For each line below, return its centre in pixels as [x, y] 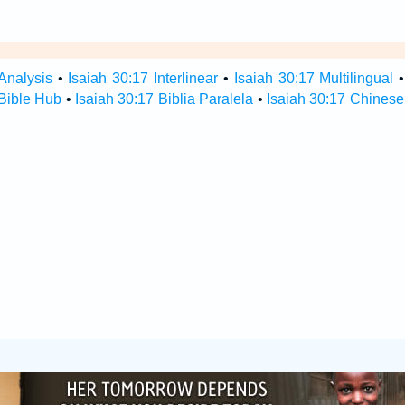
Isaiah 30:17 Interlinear [143, 78]
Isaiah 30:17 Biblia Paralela [165, 99]
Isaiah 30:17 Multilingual [314, 78]
